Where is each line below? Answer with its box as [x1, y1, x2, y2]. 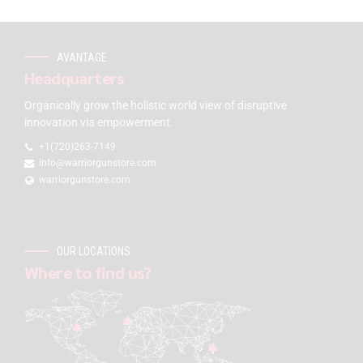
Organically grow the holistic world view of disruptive [24, 99, 287, 113]
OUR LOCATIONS [57, 245, 130, 258]
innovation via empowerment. [24, 116, 173, 130]
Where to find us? [24, 261, 152, 283]
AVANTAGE [57, 50, 107, 64]
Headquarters [24, 67, 124, 89]
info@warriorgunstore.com [39, 157, 157, 169]
